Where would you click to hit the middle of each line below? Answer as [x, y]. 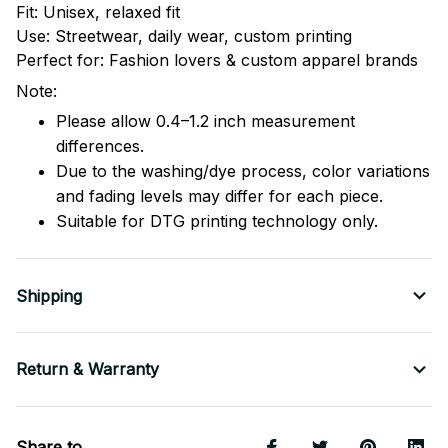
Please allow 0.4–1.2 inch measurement [205, 121]
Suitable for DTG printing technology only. [217, 221]
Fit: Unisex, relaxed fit [98, 12]
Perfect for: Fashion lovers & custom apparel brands [217, 60]
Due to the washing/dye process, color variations [243, 171]
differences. [100, 146]
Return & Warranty [87, 369]
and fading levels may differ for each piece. [219, 196]
